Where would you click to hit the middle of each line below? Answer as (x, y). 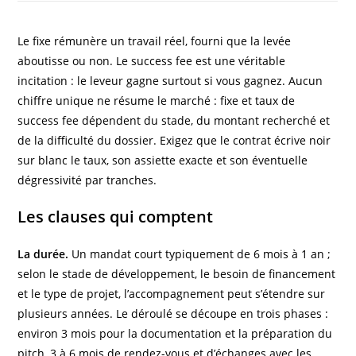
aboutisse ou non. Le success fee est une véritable (152, 60)
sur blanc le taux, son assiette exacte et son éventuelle (163, 160)
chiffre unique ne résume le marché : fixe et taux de (157, 100)
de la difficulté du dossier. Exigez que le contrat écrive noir (174, 140)
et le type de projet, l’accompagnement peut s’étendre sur (172, 293)
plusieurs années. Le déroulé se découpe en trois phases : (173, 313)
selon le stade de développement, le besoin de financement (177, 273)
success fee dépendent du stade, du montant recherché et (174, 120)
